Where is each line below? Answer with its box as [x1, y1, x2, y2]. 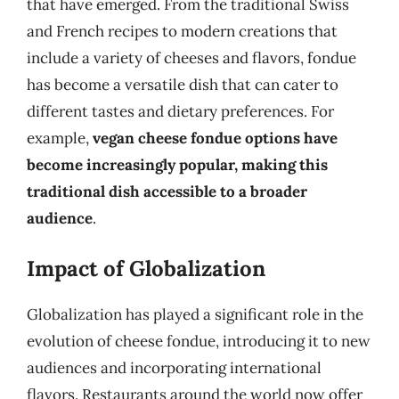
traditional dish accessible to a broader [27, 181, 307, 201]
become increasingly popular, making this [27, 154, 328, 175]
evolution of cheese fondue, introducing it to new [27, 331, 370, 351]
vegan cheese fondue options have [93, 127, 338, 148]
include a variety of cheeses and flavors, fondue [27, 47, 356, 68]
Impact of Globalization [27, 255, 265, 282]
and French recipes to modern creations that [27, 20, 338, 41]
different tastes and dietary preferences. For [27, 101, 334, 121]
